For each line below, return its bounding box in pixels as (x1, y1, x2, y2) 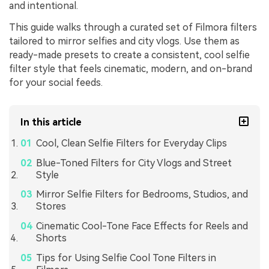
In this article (20, 116, 82, 128)
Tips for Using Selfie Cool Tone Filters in (35, 252, 216, 264)
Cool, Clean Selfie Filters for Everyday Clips (35, 137, 227, 149)
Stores (35, 201, 66, 213)
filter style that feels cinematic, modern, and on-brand (9, 63, 252, 74)
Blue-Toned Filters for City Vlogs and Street (35, 157, 232, 169)
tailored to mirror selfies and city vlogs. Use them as (9, 35, 240, 47)
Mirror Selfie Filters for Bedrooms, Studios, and (35, 189, 248, 201)
